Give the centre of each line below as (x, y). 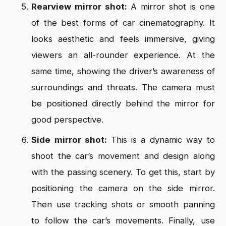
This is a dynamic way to (163, 139)
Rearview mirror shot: (81, 6)
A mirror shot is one (173, 6)
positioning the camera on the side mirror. (123, 188)
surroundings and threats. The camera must (123, 87)
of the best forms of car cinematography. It (123, 22)
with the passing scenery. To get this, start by (123, 172)
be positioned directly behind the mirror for (123, 103)
